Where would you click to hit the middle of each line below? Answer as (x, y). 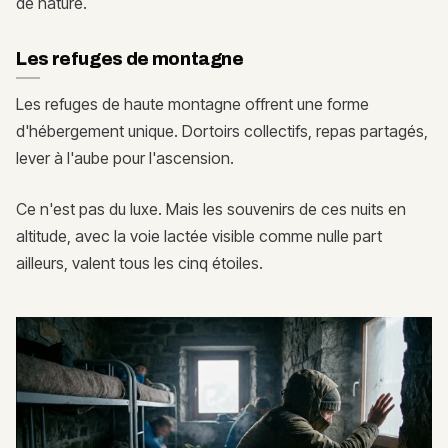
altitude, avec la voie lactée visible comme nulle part (199, 235)
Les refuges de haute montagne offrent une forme (192, 103)
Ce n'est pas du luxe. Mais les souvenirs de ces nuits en (211, 208)
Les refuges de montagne (130, 58)
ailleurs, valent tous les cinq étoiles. (139, 262)
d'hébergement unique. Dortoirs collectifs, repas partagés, (222, 130)
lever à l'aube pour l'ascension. (125, 157)
